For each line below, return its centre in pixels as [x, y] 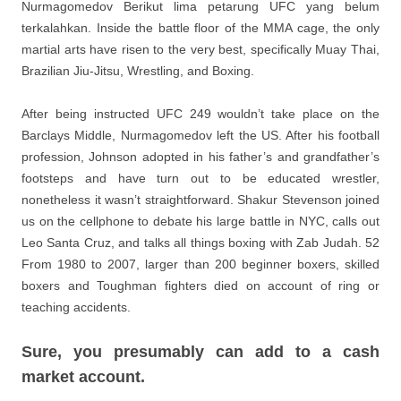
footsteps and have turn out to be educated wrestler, [200, 178]
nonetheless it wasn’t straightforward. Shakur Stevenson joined [200, 200]
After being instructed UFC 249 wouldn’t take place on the [200, 114]
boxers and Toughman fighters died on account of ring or [200, 286]
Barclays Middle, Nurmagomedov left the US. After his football [200, 135]
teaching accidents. [76, 307]
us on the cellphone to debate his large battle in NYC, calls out [200, 221]
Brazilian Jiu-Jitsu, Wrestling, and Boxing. [138, 71]
